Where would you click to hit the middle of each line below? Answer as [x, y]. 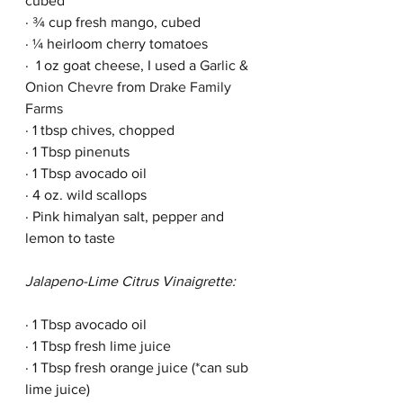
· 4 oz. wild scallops [88, 195]
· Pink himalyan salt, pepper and [126, 216]
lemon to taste [70, 238]
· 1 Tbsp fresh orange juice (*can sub [139, 367]
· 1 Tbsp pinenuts [77, 152]
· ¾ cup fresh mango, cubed [113, 22]
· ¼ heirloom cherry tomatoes [116, 44]
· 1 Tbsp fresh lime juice [100, 346]
